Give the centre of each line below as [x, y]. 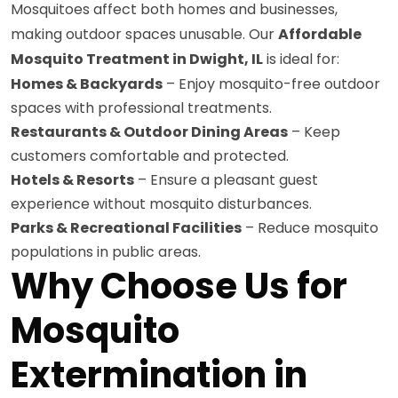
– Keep [314, 132]
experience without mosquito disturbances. [161, 204]
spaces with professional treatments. [141, 108]
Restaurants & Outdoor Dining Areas [149, 132]
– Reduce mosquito [310, 228]
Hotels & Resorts [72, 180]
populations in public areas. [106, 252]
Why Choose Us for [179, 286]
